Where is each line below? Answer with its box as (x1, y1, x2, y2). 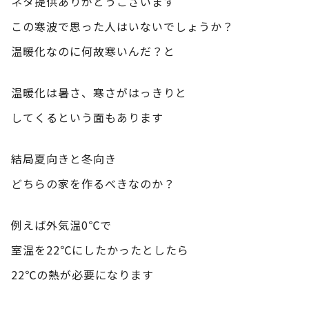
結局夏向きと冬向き (11, 150, 117, 167)
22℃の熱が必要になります (11, 266, 154, 283)
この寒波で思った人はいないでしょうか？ (11, 17, 234, 34)
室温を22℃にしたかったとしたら (11, 241, 189, 258)
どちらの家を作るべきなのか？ (11, 175, 175, 192)
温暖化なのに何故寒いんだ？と (11, 42, 175, 59)
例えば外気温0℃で (11, 216, 112, 233)
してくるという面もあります (11, 108, 163, 126)
